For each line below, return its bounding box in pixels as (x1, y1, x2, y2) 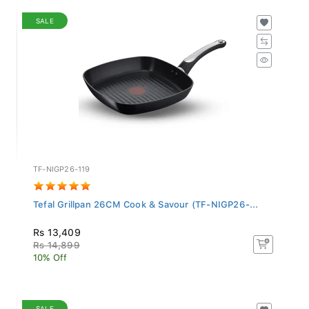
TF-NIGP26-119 (33, 161, 90, 170)
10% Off (33, 248, 68, 259)
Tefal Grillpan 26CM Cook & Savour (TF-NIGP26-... (33, 195, 259, 206)
